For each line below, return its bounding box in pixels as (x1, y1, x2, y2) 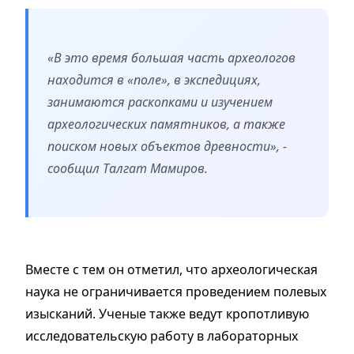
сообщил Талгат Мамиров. (47, 160, 208, 178)
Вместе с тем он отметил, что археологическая (25, 261, 318, 279)
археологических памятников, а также (47, 115, 285, 134)
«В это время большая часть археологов (47, 49, 296, 67)
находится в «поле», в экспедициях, (47, 71, 261, 89)
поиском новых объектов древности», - (47, 137, 287, 156)
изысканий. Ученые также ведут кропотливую (25, 305, 309, 323)
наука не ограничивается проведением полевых (25, 283, 326, 301)
